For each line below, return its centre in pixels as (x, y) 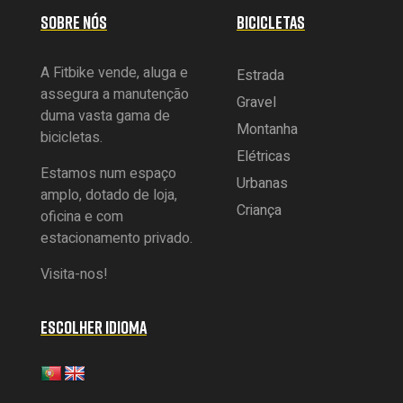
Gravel (257, 102)
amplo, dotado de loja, (109, 195)
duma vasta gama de (105, 116)
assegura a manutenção (115, 94)
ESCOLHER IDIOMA (94, 326)
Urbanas (263, 183)
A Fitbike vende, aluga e (114, 72)
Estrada (261, 75)
